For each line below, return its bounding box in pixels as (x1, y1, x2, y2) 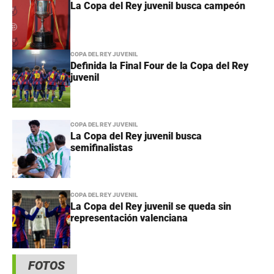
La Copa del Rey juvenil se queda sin (70, 201, 231, 213)
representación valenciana (70, 212, 188, 224)
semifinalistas (70, 142, 133, 154)
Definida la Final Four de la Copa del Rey (70, 60, 248, 72)
